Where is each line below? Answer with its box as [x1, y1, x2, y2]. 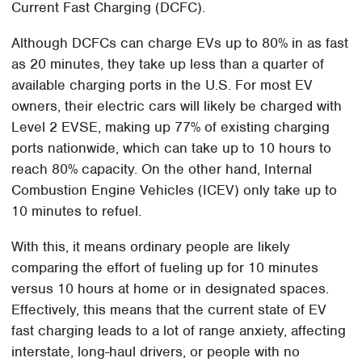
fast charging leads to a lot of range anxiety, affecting [11, 322, 347, 340]
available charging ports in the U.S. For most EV [11, 76, 314, 95]
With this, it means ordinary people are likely [11, 238, 291, 256]
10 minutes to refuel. [11, 202, 146, 221]
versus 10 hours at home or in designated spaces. [11, 280, 330, 298]
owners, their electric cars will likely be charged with [11, 97, 343, 116]
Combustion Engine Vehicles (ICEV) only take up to [11, 181, 338, 200]
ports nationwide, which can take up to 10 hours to [11, 139, 332, 158]
